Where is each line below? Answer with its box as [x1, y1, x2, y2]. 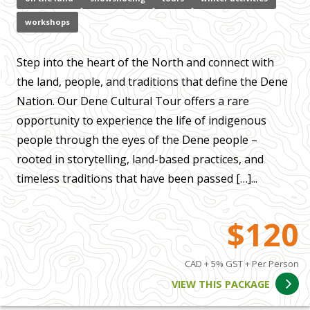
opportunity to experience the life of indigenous [17, 113, 266, 129]
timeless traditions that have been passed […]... [17, 171, 257, 187]
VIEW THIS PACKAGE [172, 277, 271, 291]
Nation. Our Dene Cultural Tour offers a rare [17, 93, 249, 109]
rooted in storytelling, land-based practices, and [17, 152, 264, 167]
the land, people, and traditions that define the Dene [17, 74, 288, 90]
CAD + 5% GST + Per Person [185, 257, 299, 271]
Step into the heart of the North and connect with [17, 55, 274, 71]
